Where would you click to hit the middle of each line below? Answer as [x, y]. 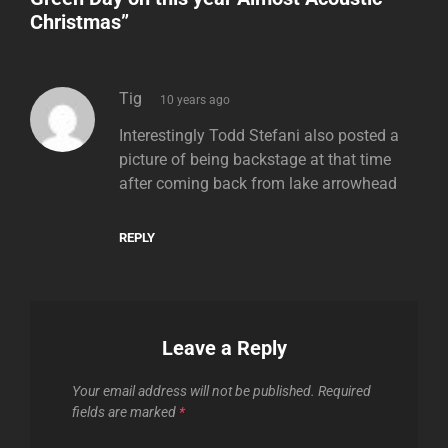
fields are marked [125, 412]
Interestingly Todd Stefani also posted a [259, 136]
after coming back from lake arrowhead [258, 184]
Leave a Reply [224, 348]
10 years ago [195, 99]
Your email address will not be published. [193, 391]
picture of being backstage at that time [255, 160]
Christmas [75, 21]
